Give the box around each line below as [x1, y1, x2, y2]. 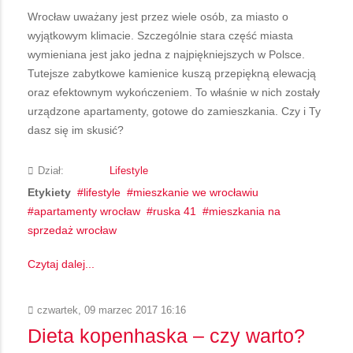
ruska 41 [153, 204, 196, 217]
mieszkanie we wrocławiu [133, 185, 258, 199]
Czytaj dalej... [28, 257, 95, 270]
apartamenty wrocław [34, 204, 140, 217]
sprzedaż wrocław [28, 223, 117, 236]
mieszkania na [209, 204, 281, 217]
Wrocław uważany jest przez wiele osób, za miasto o [28, 9, 288, 23]
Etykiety [28, 185, 71, 199]
